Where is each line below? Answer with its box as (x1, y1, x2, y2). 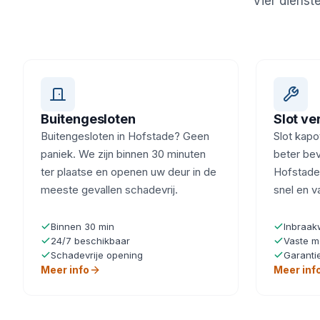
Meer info (41, 264, 89, 276)
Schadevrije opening (51, 249, 143, 261)
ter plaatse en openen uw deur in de (41, 165, 216, 179)
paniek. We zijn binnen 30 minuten (41, 147, 206, 161)
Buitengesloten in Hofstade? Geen (41, 129, 209, 143)
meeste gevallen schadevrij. (41, 183, 178, 196)
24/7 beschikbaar (51, 235, 130, 246)
